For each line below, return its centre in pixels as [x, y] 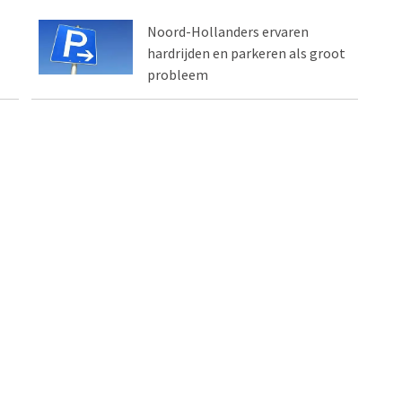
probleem [178, 75]
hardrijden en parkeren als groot [247, 53]
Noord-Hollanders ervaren [228, 32]
